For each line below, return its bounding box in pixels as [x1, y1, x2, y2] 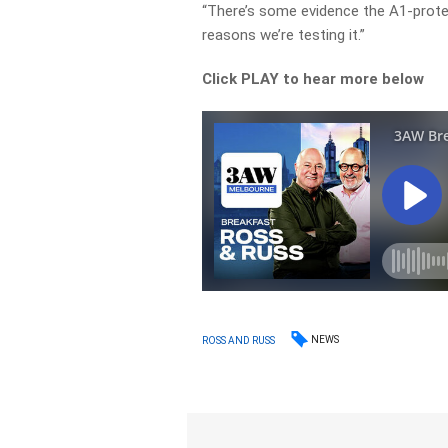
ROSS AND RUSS [202, 334, 276, 346]
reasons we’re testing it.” [202, 26, 366, 44]
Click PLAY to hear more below [202, 70, 425, 88]
